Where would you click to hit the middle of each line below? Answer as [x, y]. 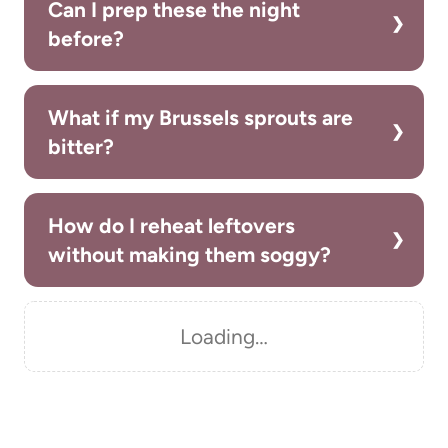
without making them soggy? [189, 254]
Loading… [224, 336]
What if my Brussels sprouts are [200, 117]
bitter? [81, 146]
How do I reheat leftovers [171, 225]
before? [86, 38]
